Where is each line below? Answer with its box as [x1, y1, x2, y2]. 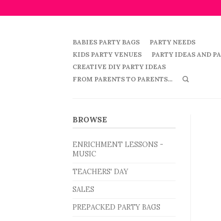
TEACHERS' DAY [73, 167, 128, 177]
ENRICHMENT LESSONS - [73, 140, 163, 149]
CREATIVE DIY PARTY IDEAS [73, 63, 166, 71]
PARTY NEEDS [149, 38, 195, 46]
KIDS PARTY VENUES [73, 50, 142, 59]
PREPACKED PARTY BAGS [73, 203, 160, 212]
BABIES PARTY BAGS [73, 38, 140, 46]
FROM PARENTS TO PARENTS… [73, 75, 173, 83]
